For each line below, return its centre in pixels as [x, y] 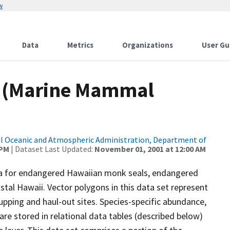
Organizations [148, 45]
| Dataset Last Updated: [52, 149]
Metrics [80, 45]
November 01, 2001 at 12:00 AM [150, 149]
